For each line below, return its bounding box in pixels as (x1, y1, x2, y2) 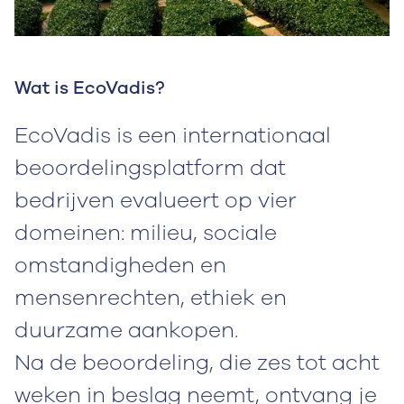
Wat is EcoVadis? (14, 75, 165, 100)
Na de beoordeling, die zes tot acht (14, 347, 380, 377)
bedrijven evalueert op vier (14, 185, 297, 215)
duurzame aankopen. (14, 315, 238, 344)
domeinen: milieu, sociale (14, 217, 277, 247)
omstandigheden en (14, 250, 226, 280)
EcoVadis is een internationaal (14, 120, 331, 150)
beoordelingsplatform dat (14, 152, 286, 182)
